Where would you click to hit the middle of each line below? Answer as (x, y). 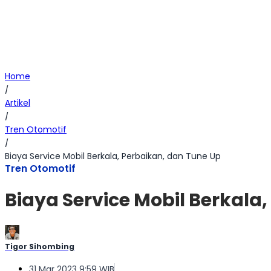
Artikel (18, 103)
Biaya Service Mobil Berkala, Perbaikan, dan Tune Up (113, 156)
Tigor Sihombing (40, 247)
